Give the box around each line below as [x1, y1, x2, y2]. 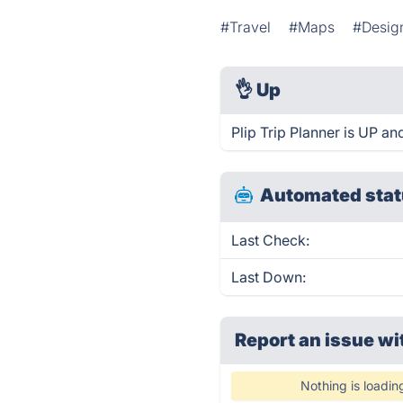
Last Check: [231, 231, 310, 249]
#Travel [220, 18, 272, 36]
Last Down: [231, 268, 307, 286]
